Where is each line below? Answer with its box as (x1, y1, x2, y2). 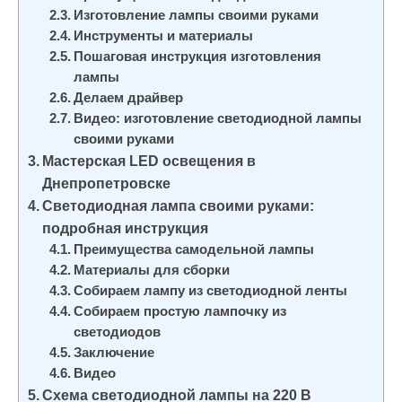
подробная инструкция (42, 220, 209, 236)
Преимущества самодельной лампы (74, 242, 315, 257)
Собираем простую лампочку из (74, 304, 287, 319)
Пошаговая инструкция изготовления (74, 49, 322, 64)
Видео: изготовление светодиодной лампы (74, 111, 363, 126)
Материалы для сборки (74, 263, 231, 277)
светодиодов (74, 325, 162, 339)
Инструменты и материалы (74, 29, 254, 43)
